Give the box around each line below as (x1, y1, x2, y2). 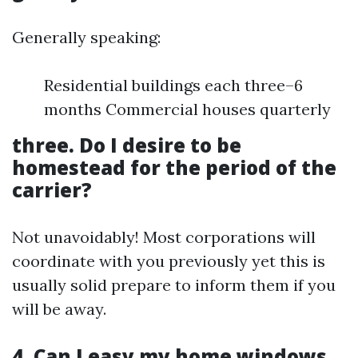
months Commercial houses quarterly (44, 99, 331, 119)
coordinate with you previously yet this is (12, 251, 325, 271)
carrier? (12, 177, 92, 203)
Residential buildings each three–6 (44, 75, 303, 95)
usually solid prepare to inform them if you (12, 275, 336, 295)
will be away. (12, 299, 106, 319)
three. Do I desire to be (12, 132, 241, 158)
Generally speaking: (12, 27, 161, 47)
